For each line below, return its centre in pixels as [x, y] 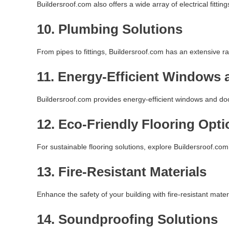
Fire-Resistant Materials [132, 172]
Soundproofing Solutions [138, 219]
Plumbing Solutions [120, 29]
